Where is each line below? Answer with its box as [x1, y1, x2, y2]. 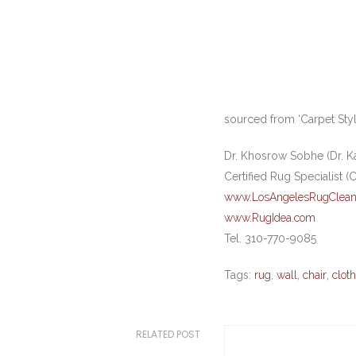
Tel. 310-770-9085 [224, 232, 316, 245]
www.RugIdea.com [224, 211, 315, 224]
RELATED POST [136, 327, 200, 341]
